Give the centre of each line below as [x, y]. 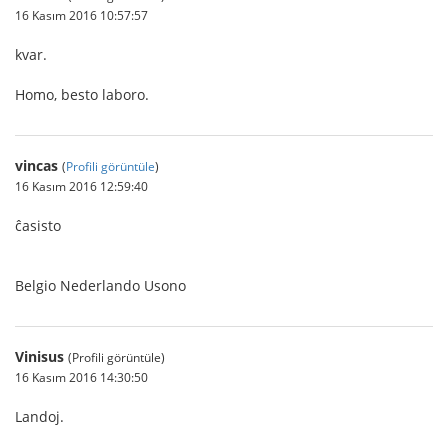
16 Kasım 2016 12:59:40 [81, 186]
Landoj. [39, 416]
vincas [36, 165]
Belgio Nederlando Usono [100, 285]
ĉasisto [38, 225]
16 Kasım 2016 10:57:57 [81, 15]
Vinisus [39, 356]
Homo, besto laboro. [82, 94]
